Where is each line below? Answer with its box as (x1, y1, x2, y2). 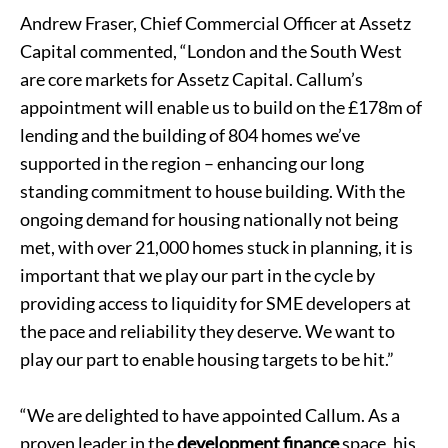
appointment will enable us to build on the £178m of (20, 96, 422, 118)
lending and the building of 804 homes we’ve (20, 124, 360, 146)
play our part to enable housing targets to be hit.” (20, 348, 394, 370)
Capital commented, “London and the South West (20, 40, 402, 62)
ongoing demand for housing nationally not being (20, 208, 398, 230)
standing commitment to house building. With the (20, 180, 405, 202)
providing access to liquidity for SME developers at (20, 292, 411, 314)
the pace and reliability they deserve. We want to (20, 320, 395, 342)
